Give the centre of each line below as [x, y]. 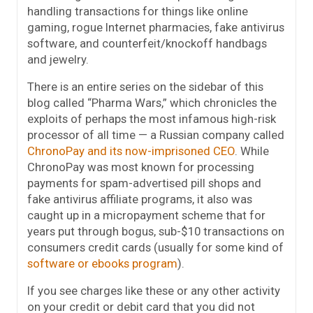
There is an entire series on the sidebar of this [145, 86]
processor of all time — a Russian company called [156, 134]
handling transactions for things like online [138, 11]
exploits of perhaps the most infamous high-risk [152, 118]
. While [252, 151]
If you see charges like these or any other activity [154, 290]
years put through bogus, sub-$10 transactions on [156, 231]
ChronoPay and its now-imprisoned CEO [131, 151]
